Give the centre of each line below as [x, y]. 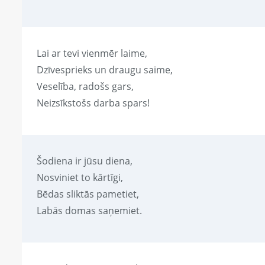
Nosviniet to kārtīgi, [80, 178]
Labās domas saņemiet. [89, 211]
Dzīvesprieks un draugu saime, [105, 70]
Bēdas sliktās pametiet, [88, 194]
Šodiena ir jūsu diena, [85, 161]
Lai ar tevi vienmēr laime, [92, 54]
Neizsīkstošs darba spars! [93, 103]
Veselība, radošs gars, [85, 87]
